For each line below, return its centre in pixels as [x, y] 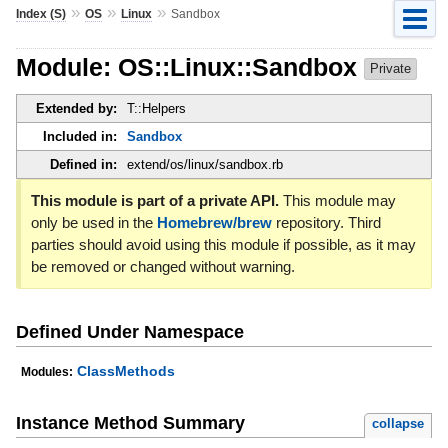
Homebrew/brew [214, 223]
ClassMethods [125, 371]
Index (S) [40, 13]
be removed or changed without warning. [162, 267]
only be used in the [93, 223]
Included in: [79, 137]
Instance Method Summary [130, 423]
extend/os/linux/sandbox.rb [204, 165]
